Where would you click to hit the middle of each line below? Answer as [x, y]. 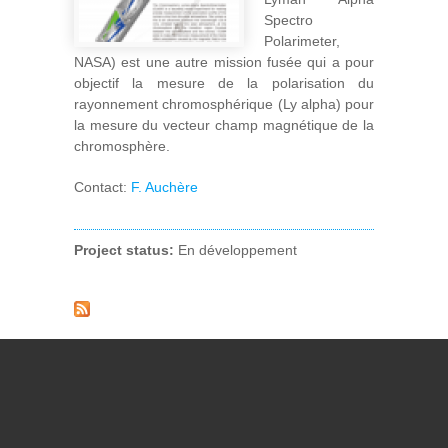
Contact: [102, 187]
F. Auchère [164, 187]
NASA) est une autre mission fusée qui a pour [224, 62]
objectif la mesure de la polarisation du [224, 83]
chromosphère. [122, 146]
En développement [237, 250]
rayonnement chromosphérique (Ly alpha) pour [224, 104]
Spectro [288, 20]
